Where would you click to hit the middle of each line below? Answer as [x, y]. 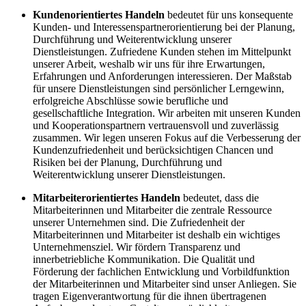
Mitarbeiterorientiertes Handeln [107, 197]
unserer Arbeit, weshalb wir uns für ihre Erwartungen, [149, 64]
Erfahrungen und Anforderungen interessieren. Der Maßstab [162, 76]
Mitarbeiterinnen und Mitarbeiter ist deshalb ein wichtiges [156, 234]
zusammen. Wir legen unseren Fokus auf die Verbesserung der [167, 137]
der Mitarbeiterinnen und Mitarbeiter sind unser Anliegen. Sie [165, 283]
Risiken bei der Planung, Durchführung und [127, 162]
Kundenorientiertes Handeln [99, 14]
